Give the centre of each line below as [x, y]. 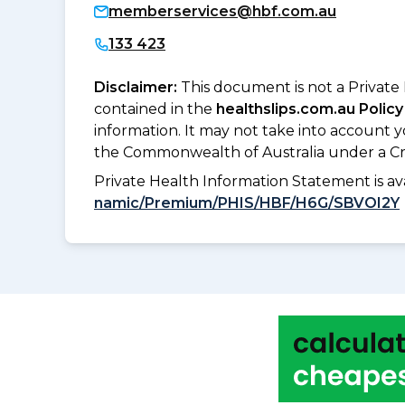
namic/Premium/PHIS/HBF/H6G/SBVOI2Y [247, 202]
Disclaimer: [137, 87]
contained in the [155, 108]
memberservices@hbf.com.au [222, 11]
